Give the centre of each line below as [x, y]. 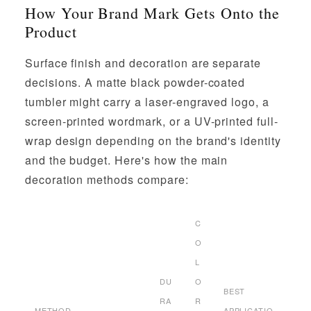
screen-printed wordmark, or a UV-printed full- [151, 121]
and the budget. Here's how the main [126, 160]
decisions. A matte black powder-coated [135, 82]
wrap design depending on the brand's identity [153, 140]
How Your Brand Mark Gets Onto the [152, 12]
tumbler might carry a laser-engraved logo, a [147, 101]
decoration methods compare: [107, 179]
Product [51, 31]
